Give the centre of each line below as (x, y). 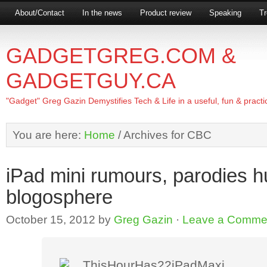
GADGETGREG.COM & (121, 56)
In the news (102, 13)
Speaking (225, 13)
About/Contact (40, 13)
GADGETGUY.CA (91, 81)
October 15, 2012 (51, 219)
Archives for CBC (166, 135)
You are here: (48, 135)
